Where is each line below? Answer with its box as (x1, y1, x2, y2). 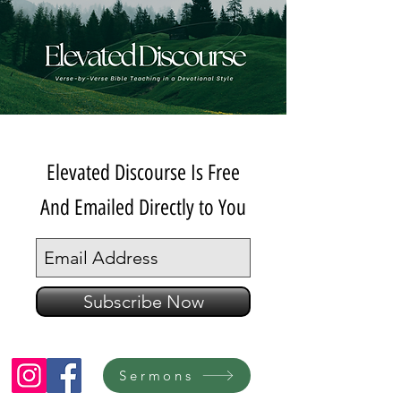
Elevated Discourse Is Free (47, 159, 240, 185)
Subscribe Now (82, 291, 204, 312)
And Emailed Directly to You (40, 194, 246, 220)
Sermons (119, 367, 194, 384)
